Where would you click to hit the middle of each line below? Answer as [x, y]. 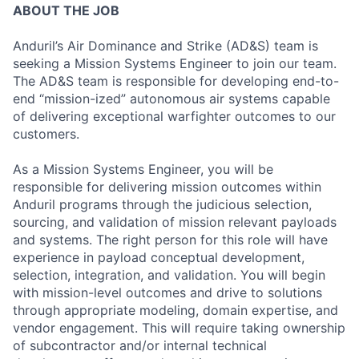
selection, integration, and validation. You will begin [169, 275]
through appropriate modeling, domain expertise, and [175, 310]
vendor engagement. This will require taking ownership [179, 328]
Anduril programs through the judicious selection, [162, 204]
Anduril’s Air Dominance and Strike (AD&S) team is [165, 46]
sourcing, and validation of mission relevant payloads [175, 222]
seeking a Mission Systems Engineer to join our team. [175, 63]
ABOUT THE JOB [66, 10]
